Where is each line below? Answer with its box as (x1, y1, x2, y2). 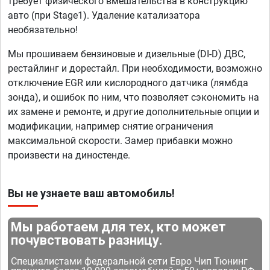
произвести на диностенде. (8, 149, 130, 162)
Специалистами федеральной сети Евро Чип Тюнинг (11, 256, 248, 268)
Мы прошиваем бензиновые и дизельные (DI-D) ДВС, (8, 48, 245, 60)
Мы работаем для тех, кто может (11, 219, 227, 235)
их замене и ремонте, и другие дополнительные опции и (8, 106, 259, 118)
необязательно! (8, 24, 78, 36)
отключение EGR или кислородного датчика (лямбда (8, 77, 248, 89)
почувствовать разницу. (11, 233, 163, 248)
